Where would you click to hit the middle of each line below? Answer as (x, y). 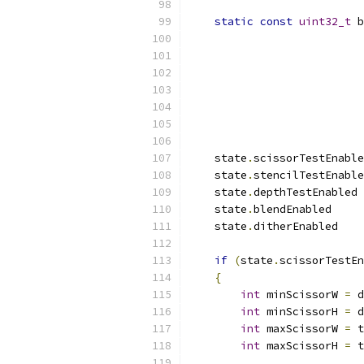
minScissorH (302, 312)
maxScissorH (302, 346)
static (234, 22)
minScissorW (302, 295)
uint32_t (325, 22)
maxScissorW (302, 329)
